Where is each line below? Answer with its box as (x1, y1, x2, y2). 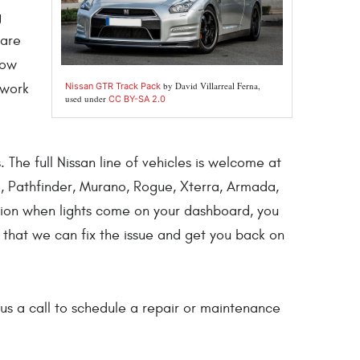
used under (64, 92, 108, 104)
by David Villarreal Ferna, (160, 79, 260, 92)
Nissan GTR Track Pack (64, 80, 161, 92)
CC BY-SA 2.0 (108, 92, 166, 104)
